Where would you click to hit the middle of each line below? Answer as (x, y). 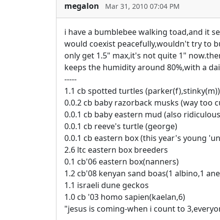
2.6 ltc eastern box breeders (116, 150)
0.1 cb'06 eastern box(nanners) (122, 161)
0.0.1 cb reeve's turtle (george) (121, 126)
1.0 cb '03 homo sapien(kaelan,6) (125, 197)
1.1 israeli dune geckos (107, 185)
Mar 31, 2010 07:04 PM (142, 6)
